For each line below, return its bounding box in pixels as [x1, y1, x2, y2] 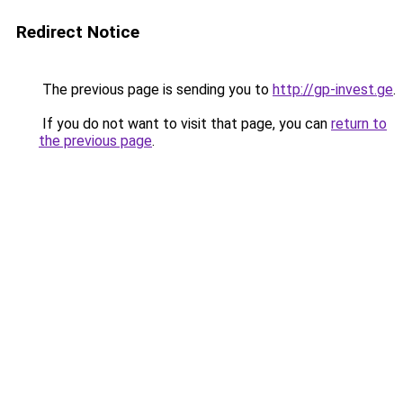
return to [331, 115, 387, 132]
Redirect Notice [16, 22, 139, 42]
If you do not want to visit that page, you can [39, 115, 331, 132]
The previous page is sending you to [39, 81, 273, 98]
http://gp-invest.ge [273, 81, 393, 98]
